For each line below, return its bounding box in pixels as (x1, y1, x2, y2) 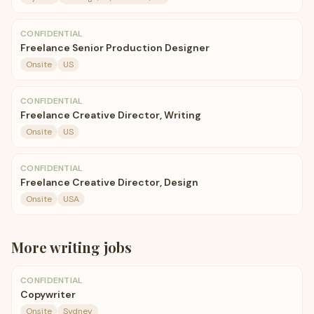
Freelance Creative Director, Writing (20, 109, 201, 121)
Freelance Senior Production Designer (20, 41, 210, 54)
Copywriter (20, 288, 76, 301)
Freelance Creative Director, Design (20, 176, 198, 189)
